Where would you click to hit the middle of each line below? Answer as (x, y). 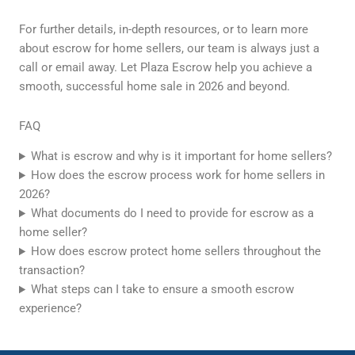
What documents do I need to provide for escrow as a (173, 214)
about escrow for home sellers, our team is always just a (169, 49)
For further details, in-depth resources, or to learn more (164, 30)
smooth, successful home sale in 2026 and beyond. (155, 87)
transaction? (52, 271)
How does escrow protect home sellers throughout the (176, 252)
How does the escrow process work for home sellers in (178, 176)
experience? (50, 309)
